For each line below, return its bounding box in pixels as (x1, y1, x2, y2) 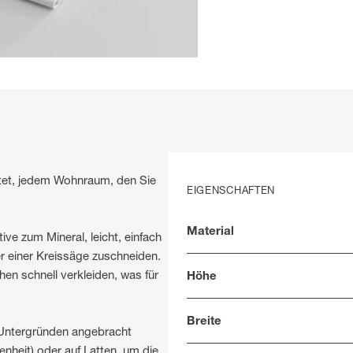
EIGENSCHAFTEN (186, 184, 276, 197)
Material (186, 223, 234, 239)
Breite (186, 313, 221, 329)
